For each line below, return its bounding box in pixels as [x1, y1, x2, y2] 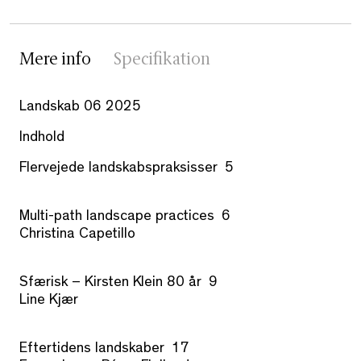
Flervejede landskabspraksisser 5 [19, 162, 234, 177]
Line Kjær [19, 294, 78, 309]
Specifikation [114, 52, 210, 69]
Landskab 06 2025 [19, 101, 141, 116]
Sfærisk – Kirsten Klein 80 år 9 [19, 276, 218, 292]
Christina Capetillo [19, 228, 135, 243]
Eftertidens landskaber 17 [19, 342, 189, 358]
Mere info [19, 52, 91, 69]
